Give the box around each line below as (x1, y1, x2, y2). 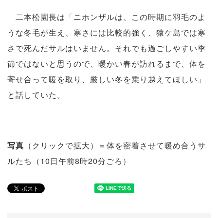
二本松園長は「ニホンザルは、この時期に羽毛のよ (7, 11, 206, 22)
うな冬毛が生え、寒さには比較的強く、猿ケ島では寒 (7, 26, 206, 38)
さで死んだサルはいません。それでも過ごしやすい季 (7, 42, 206, 54)
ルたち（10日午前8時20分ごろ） (7, 155, 131, 166)
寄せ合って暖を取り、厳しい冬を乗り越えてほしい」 (7, 73, 206, 85)
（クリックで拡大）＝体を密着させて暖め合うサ (24, 139, 206, 151)
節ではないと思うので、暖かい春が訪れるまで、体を (7, 57, 206, 69)
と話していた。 (7, 89, 65, 100)
